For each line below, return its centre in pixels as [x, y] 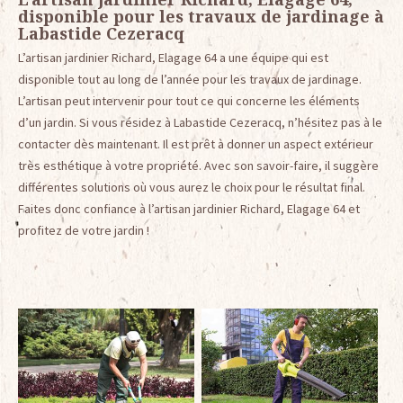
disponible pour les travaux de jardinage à [201, 17]
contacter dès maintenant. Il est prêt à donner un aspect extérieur [196, 144]
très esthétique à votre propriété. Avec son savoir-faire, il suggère [198, 166]
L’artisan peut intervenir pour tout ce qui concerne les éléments [189, 101]
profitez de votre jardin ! [84, 231]
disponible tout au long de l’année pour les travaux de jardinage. [190, 80]
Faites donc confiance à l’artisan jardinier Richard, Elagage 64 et [189, 209]
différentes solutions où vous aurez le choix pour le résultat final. [192, 188]
